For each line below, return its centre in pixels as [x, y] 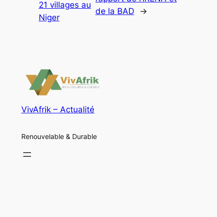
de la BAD [115, 11]
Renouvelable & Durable [59, 136]
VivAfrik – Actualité [58, 110]
